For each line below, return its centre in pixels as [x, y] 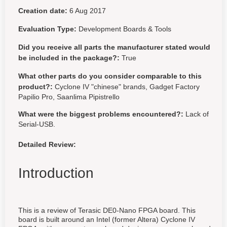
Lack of [197, 114]
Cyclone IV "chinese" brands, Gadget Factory [127, 87]
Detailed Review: [47, 144]
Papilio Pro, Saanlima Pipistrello [69, 97]
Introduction [56, 173]
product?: [35, 87]
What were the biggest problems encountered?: [101, 114]
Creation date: [43, 11]
